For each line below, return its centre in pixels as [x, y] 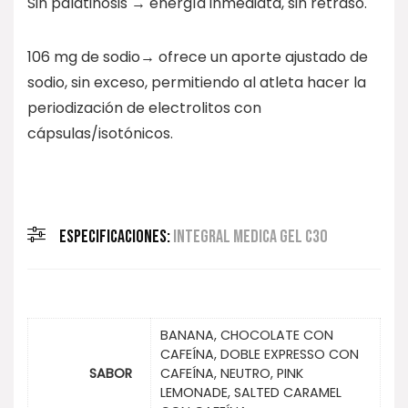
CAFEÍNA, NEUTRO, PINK [232, 374]
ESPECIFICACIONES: [116, 236]
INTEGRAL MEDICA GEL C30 [250, 236]
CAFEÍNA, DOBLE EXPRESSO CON [260, 355]
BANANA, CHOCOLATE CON [247, 336]
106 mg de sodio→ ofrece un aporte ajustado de [198, 56]
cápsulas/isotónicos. [100, 133]
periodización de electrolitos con [144, 107]
